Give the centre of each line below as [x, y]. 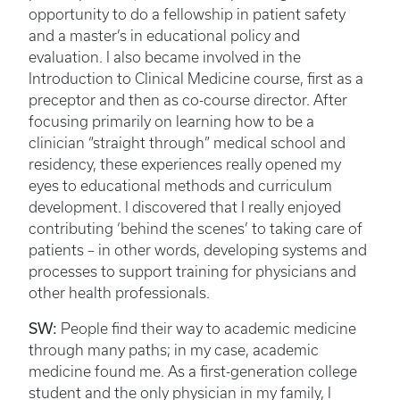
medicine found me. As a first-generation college [193, 371]
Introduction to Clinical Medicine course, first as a [196, 78]
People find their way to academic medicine [207, 328]
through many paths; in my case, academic [174, 350]
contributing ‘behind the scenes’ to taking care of [196, 228]
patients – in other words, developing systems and [198, 250]
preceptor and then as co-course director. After [188, 100]
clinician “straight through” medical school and [187, 142]
